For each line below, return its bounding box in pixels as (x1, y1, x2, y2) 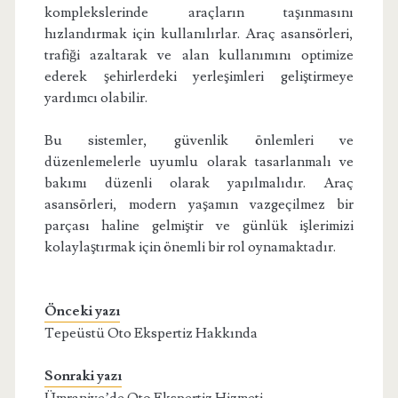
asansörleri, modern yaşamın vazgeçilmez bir (44, 195, 354, 214)
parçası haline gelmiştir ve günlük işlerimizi (44, 217, 354, 235)
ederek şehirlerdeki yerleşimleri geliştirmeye (44, 68, 354, 86)
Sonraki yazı (44, 367, 122, 386)
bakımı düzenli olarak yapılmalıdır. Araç (44, 174, 354, 193)
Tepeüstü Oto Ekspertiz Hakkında (44, 324, 258, 343)
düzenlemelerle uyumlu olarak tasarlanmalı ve (44, 153, 354, 171)
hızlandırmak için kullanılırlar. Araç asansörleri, (44, 25, 354, 44)
